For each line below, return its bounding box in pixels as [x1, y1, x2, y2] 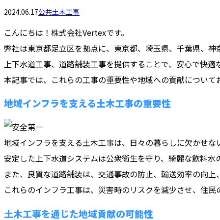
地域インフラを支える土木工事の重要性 [4, 96, 171, 110]
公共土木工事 [38, 6, 80, 17]
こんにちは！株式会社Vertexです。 [4, 26, 129, 38]
